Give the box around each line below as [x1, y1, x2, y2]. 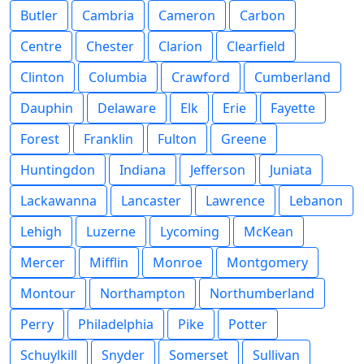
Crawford [171, 68, 230, 86]
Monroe [153, 253, 202, 271]
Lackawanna [20, 192, 97, 210]
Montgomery [227, 253, 308, 271]
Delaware [97, 99, 156, 117]
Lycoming [160, 223, 219, 240]
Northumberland [210, 284, 314, 302]
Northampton [100, 284, 185, 302]
